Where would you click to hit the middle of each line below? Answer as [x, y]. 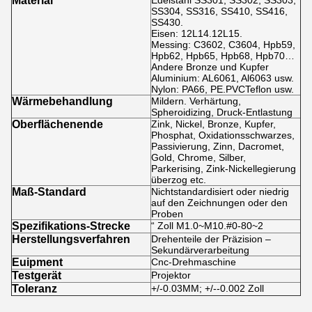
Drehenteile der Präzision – [211, 239]
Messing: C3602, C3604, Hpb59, [223, 45]
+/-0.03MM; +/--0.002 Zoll [208, 288]
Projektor [171, 275]
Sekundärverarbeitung [200, 250]
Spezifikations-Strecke [71, 226]
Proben [167, 214]
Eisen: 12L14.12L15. [197, 33]
